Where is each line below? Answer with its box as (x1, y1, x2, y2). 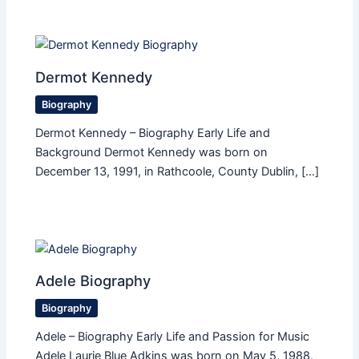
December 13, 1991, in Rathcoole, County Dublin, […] (35, 163, 320, 179)
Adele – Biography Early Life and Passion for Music (35, 329, 310, 345)
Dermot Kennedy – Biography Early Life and (35, 125, 271, 140)
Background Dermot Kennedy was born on (35, 144, 268, 159)
